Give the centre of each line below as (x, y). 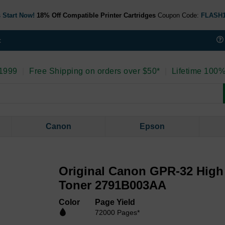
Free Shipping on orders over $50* (93, 71)
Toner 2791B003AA (113, 185)
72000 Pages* (118, 213)
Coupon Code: (178, 15)
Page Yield (115, 202)
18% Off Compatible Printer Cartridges (96, 15)
